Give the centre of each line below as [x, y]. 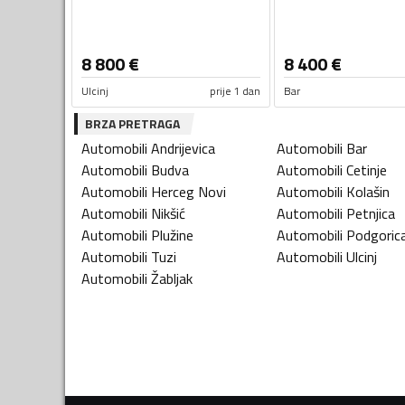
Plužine [172, 235]
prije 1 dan [235, 91]
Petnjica [371, 214]
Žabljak [172, 279]
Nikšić [168, 214]
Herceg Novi [188, 192]
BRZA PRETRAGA [132, 124]
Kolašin [368, 192]
